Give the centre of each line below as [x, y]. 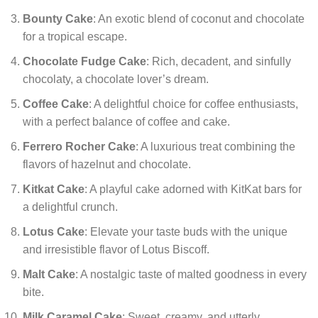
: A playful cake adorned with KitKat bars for [193, 189]
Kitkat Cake [54, 189]
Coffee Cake [56, 104]
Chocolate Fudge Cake [84, 61]
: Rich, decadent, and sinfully [219, 61]
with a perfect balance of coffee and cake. [126, 121]
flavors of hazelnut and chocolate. [107, 164]
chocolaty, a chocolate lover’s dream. [116, 79]
